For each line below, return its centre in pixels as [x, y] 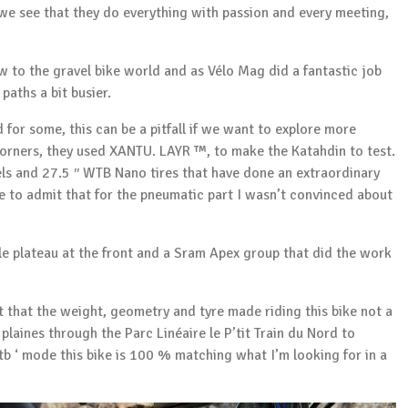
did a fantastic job [323, 71]
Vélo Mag [236, 71]
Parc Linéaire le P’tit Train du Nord [231, 333]
